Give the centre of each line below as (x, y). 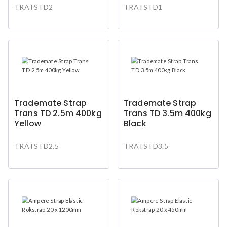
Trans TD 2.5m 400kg (58, 113)
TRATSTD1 (143, 7)
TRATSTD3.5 (146, 146)
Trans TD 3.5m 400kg (167, 113)
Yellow (28, 123)
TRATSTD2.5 (36, 146)
